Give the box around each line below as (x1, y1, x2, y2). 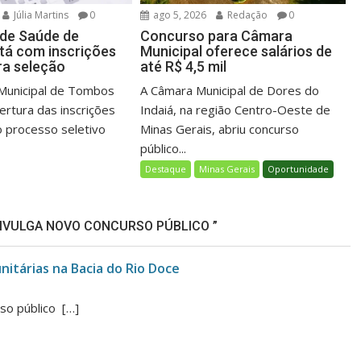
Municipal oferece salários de (140, 43, 333, 60)
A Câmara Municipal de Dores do (140, 82, 320, 99)
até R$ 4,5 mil (140, 58, 230, 76)
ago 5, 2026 (151, 8, 207, 23)
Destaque (145, 163, 187, 176)
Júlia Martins (11, 8, 69, 23)
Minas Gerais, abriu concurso (140, 121, 300, 138)
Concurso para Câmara (140, 27, 293, 45)
